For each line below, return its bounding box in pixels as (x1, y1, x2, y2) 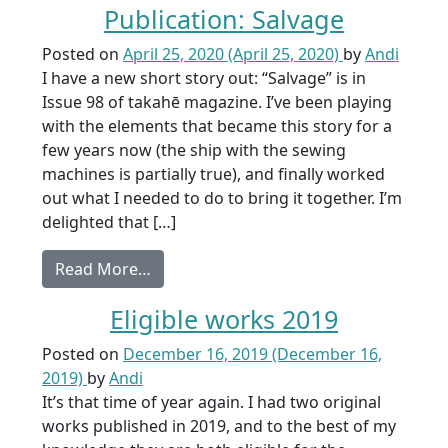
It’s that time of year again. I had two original (42, 391, 381, 413)
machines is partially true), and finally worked (42, 163, 385, 185)
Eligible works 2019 (110, 302, 338, 336)
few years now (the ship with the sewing (42, 139, 346, 161)
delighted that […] (42, 211, 176, 233)
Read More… (55, 258, 151, 280)
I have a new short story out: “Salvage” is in (42, 67, 366, 89)
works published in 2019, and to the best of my (42, 415, 396, 437)
